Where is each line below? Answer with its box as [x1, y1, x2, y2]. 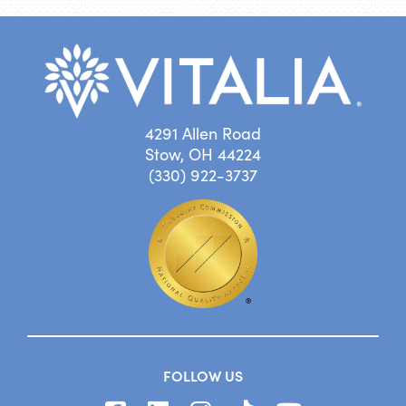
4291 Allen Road [145, 121, 261, 144]
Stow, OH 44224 [145, 142, 261, 165]
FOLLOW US [163, 364, 243, 385]
